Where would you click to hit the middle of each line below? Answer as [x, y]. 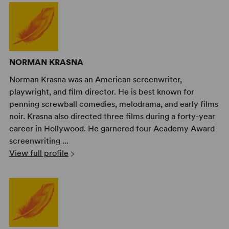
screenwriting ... [39, 141]
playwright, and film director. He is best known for [101, 91]
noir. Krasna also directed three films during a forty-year [112, 116]
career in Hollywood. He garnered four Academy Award [112, 128]
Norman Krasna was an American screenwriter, [95, 79]
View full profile [39, 153]
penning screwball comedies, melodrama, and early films [113, 104]
